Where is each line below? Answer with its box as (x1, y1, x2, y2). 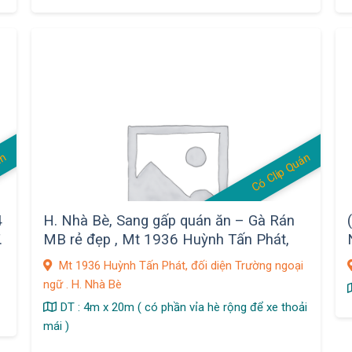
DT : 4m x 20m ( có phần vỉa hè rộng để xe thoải (60, 299, 307, 314)
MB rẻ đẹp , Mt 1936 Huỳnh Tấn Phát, (42, 231, 289, 249)
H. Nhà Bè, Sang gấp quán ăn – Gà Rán (42, 212, 295, 230)
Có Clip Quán (249, 150, 313, 195)
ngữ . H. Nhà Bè (42, 277, 122, 291)
